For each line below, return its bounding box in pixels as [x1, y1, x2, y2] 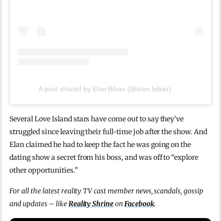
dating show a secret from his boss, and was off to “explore [9, 153, 199, 162]
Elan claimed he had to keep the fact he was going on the [9, 140, 191, 149]
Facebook [124, 199, 154, 209]
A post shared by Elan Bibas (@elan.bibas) [38, 85, 171, 93]
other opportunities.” [9, 166, 78, 175]
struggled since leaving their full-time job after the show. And [9, 127, 207, 137]
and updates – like [9, 199, 69, 209]
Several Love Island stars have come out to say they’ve [9, 114, 184, 124]
